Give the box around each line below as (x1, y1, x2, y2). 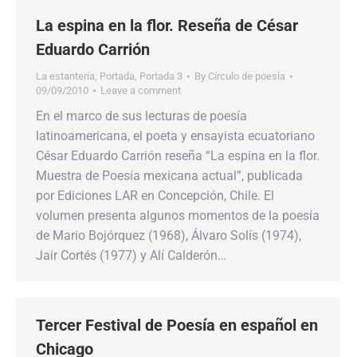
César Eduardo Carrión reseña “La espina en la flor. (36, 148, 320, 163)
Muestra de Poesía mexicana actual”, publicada (36, 168, 303, 183)
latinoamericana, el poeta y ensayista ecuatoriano (36, 128, 315, 143)
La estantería (36, 70, 95, 82)
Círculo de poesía (208, 70, 285, 82)
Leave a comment (100, 84, 181, 96)
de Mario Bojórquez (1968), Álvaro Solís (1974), (36, 228, 301, 243)
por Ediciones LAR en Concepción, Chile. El (36, 188, 274, 203)
